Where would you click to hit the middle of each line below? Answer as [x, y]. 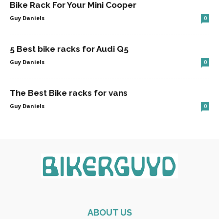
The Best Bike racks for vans [69, 93]
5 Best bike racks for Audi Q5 [69, 49]
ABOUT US [109, 212]
